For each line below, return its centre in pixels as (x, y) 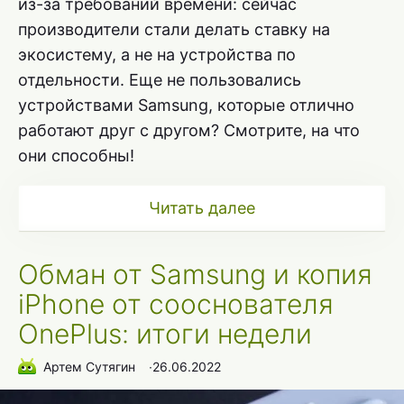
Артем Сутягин (89, 366)
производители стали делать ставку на (174, 30)
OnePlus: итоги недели (165, 334)
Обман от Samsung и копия (195, 275)
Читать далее (202, 208)
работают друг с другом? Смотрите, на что (189, 131)
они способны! (76, 156)
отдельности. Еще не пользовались (160, 80)
